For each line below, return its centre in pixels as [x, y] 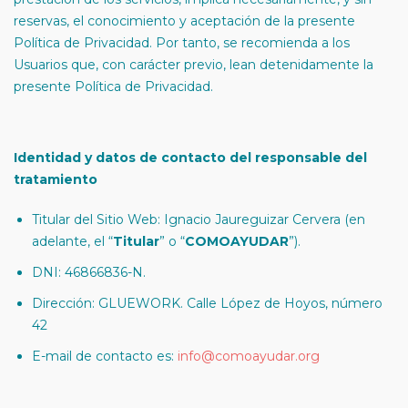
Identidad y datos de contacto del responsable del [190, 158]
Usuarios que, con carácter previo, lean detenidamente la [194, 65]
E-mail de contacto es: [105, 356]
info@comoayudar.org [249, 356]
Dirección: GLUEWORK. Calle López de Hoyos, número [207, 303]
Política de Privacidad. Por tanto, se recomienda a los [182, 43]
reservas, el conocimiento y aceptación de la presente [184, 21]
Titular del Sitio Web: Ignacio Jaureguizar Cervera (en [199, 219]
